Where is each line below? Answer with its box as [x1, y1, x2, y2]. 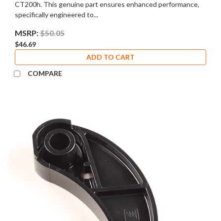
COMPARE [27, 69, 62, 78]
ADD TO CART [86, 53, 135, 62]
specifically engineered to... [15, 10, 98, 19]
